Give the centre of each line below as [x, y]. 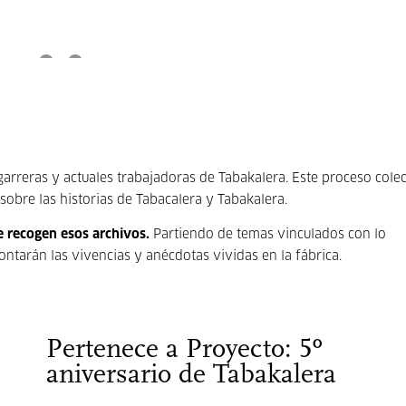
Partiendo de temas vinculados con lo [270, 235]
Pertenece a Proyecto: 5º [184, 350]
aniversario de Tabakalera [191, 376]
